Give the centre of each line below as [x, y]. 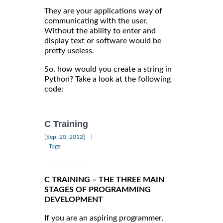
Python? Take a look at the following [108, 79]
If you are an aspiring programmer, [104, 218]
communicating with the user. [96, 21]
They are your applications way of [103, 11]
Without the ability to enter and [100, 31]
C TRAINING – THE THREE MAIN [104, 179]
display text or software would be [103, 41]
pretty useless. [69, 51]
